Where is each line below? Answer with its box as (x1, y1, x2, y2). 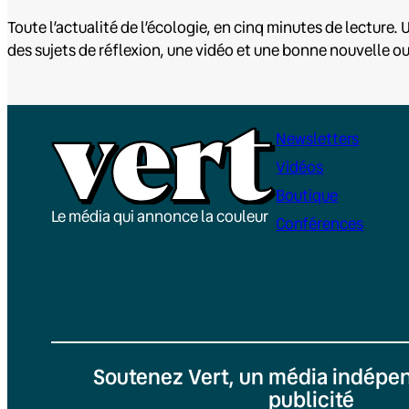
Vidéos (276, 155, 324, 177)
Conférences (276, 212, 364, 234)
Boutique (276, 184, 339, 205)
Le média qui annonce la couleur (51, 205, 268, 227)
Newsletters (276, 127, 360, 149)
